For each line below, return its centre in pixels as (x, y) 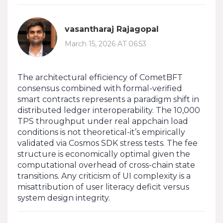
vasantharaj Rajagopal (112, 29)
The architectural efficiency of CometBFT (100, 77)
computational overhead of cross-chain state (106, 165)
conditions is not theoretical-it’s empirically (101, 132)
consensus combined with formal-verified (100, 88)
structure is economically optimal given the (104, 154)
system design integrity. (64, 198)
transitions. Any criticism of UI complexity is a (104, 176)
